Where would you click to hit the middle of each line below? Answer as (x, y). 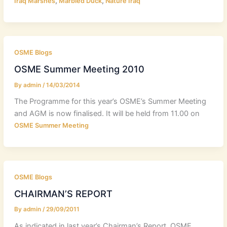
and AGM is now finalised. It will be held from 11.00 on (107, 114)
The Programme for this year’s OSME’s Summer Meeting (110, 102)
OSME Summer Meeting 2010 (79, 69)
